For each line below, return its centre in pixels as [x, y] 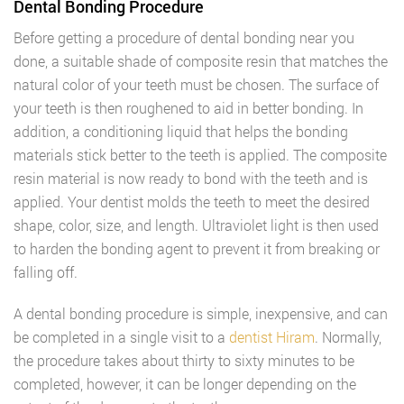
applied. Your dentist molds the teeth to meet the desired [192, 202]
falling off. [46, 272]
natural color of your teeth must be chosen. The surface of [196, 84]
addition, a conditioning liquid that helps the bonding [181, 131]
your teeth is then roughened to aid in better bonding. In [188, 108]
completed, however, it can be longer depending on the [185, 384]
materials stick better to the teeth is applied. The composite [200, 155]
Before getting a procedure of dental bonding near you [184, 37]
